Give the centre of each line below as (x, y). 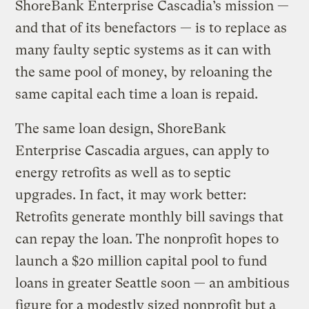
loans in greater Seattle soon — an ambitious (153, 283)
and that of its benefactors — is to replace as (151, 28)
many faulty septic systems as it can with (143, 50)
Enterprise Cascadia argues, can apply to (142, 150)
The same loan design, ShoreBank (121, 128)
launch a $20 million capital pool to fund (141, 261)
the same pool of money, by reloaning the (144, 72)
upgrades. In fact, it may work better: (131, 195)
